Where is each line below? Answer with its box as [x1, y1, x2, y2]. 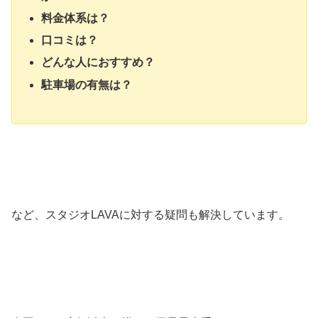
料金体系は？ [41, 12, 110, 25]
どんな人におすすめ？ [41, 56, 155, 69]
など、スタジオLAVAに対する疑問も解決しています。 [11, 209, 290, 221]
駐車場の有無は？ [41, 78, 133, 91]
